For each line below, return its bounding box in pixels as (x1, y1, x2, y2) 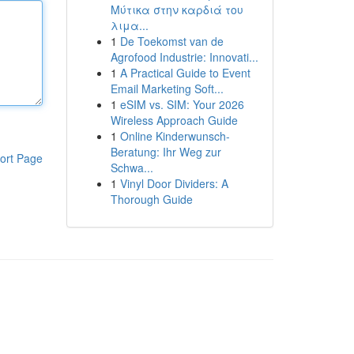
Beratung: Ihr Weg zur (110, 144, 221, 160)
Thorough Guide (110, 191, 193, 207)
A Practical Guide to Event (119, 65, 250, 81)
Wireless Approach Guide (110, 112, 238, 128)
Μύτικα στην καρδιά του (110, 2, 243, 17)
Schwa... (110, 160, 153, 175)
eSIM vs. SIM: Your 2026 (119, 96, 244, 112)
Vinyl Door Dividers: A (119, 175, 228, 191)
